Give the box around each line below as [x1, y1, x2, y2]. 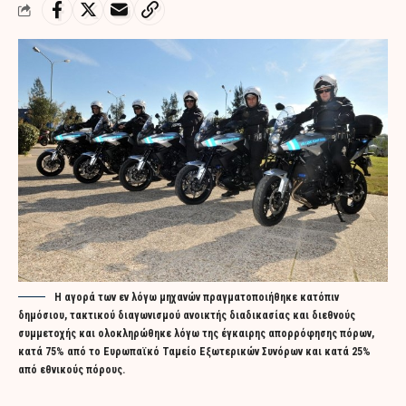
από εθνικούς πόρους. [18, 362, 125, 376]
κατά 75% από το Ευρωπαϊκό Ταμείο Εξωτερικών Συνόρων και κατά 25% [18, 344, 371, 358]
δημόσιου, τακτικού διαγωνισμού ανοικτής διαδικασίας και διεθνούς [18, 308, 355, 322]
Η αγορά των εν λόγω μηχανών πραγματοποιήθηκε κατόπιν [54, 290, 339, 304]
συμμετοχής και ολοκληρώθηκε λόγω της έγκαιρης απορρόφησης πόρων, [18, 326, 374, 340]
